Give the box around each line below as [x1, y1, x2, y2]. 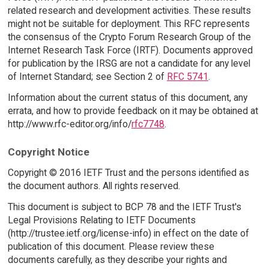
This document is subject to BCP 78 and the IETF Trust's [7, 201, 241, 213]
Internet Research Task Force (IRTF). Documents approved [7, 44, 253, 56]
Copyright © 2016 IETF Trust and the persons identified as [7, 167, 249, 179]
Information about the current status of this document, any [7, 91, 247, 103]
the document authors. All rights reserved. [7, 180, 180, 192]
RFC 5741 [166, 70, 208, 82]
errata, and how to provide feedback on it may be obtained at [7, 104, 258, 116]
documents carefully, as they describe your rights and [7, 254, 227, 266]
